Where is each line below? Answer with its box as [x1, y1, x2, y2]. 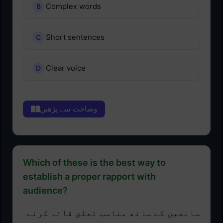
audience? [23, 185, 68, 196]
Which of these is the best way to [23, 157, 166, 168]
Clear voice [46, 63, 86, 73]
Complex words [46, 1, 101, 11]
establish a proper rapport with [23, 171, 156, 182]
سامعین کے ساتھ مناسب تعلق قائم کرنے [26, 208, 200, 219]
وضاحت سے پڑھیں [40, 105, 97, 113]
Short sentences [46, 32, 105, 42]
